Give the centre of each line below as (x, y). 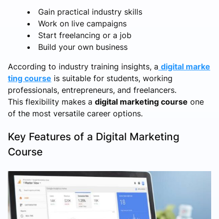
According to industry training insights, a (83, 67)
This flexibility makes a (51, 102)
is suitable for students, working (112, 78)
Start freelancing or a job (85, 35)
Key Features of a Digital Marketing (94, 137)
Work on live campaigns (82, 24)
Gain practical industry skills (90, 12)
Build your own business (83, 47)
